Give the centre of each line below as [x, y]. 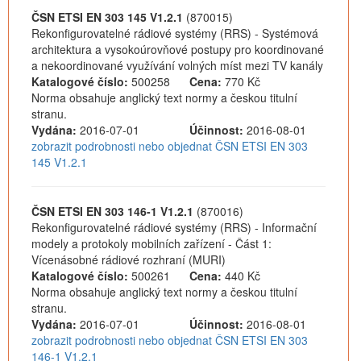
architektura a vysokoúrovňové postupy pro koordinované [178, 49]
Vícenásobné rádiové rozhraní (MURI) [129, 259]
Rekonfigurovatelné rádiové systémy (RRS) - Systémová [175, 33]
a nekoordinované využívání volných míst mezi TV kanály [177, 65]
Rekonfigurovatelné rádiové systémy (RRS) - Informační [174, 227]
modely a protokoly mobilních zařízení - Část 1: [151, 243]
